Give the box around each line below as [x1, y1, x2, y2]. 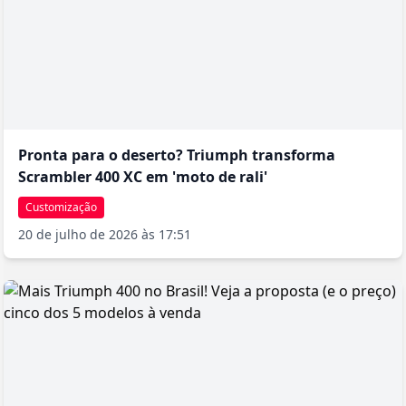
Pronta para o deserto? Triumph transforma [18, 145, 335, 166]
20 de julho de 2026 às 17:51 [18, 226, 191, 244]
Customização [25, 199, 97, 216]
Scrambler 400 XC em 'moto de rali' [18, 167, 267, 188]
